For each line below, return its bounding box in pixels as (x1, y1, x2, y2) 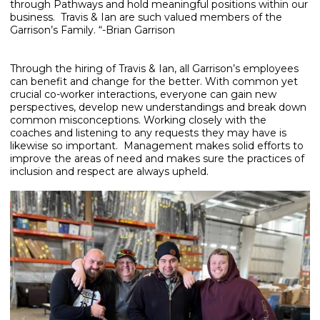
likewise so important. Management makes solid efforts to (10, 139, 304, 153)
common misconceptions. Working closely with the (10, 114, 266, 127)
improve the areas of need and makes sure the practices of (10, 152, 304, 166)
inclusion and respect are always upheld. (10, 165, 209, 179)
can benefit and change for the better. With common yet (10, 75, 298, 89)
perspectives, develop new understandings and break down (10, 101, 306, 114)
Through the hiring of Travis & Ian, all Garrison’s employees (10, 62, 299, 76)
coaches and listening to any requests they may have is (10, 126, 286, 140)
